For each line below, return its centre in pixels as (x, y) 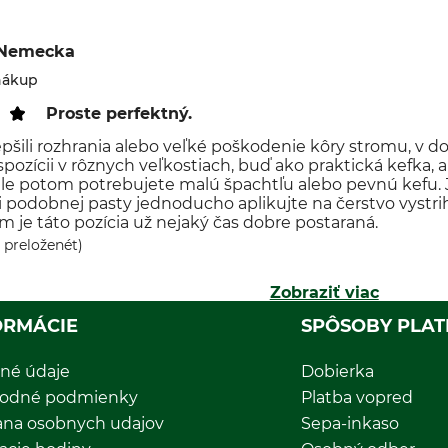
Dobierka (337, 371)
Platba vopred (357, 397)
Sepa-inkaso (350, 423)
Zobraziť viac (324, 292)
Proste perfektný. (119, 113)
